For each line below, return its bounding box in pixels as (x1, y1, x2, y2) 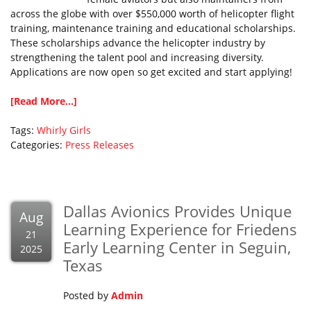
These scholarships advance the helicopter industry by (10, 36, 265, 49)
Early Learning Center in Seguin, (63, 237, 291, 258)
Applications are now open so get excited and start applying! (10, 65, 292, 78)
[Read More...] (10, 94, 77, 108)
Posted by (63, 289, 111, 302)
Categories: (10, 138, 65, 151)
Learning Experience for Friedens (63, 219, 297, 239)
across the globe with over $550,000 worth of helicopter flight (10, 7, 294, 20)
